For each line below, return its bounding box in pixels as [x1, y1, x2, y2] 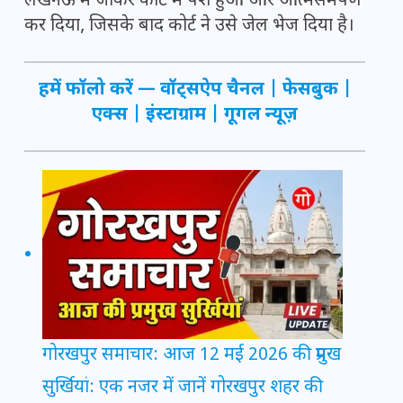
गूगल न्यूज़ [224, 103, 298, 128]
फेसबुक [282, 78, 338, 103]
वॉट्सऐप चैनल [159, 78, 264, 103]
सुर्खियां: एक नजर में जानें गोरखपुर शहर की [42, 376, 323, 400]
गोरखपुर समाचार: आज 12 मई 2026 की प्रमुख [42, 344, 341, 368]
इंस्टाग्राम [146, 103, 206, 128]
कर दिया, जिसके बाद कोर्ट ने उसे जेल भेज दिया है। [24, 14, 354, 39]
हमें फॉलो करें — [38, 78, 160, 103]
